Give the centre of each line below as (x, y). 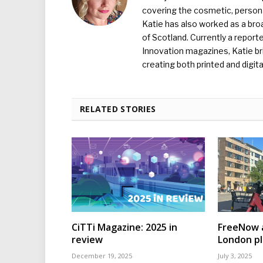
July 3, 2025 (235, 256)
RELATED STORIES (118, 109)
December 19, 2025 (102, 256)
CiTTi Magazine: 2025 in (124, 227)
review (87, 240)
